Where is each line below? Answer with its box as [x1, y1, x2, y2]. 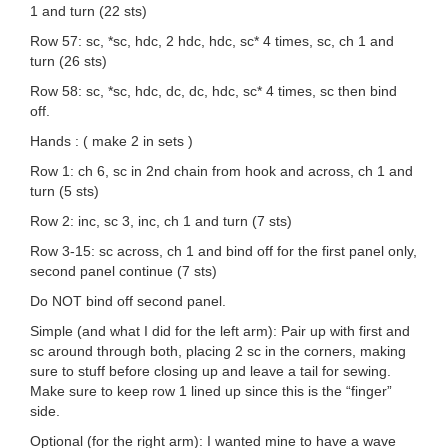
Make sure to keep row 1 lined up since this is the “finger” [30, 383, 392, 400]
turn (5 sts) [30, 183, 99, 200]
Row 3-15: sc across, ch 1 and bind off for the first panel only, [30, 243, 417, 260]
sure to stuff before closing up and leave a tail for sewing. [30, 363, 391, 380]
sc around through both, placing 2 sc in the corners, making [30, 343, 406, 360]
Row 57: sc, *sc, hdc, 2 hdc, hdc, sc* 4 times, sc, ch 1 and [30, 33, 394, 50]
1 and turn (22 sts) [30, 3, 147, 20]
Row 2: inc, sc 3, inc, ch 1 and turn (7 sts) [30, 213, 292, 230]
